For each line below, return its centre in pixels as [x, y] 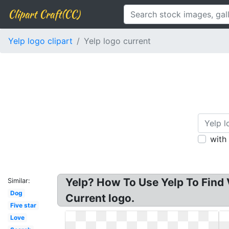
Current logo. [100, 198]
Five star [23, 205]
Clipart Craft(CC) [44, 14]
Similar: [19, 181]
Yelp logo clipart [40, 41]
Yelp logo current [117, 41]
